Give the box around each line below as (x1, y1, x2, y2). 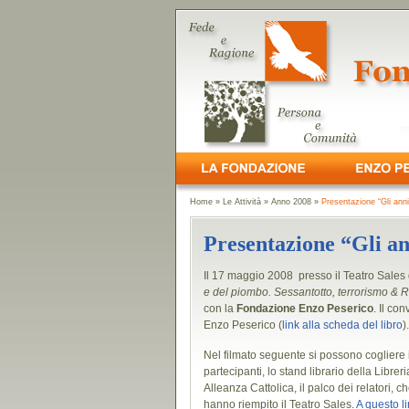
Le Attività (223, 197, 261, 206)
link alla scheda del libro (282, 319, 403, 331)
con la (204, 302, 236, 315)
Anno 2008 (271, 197, 311, 206)
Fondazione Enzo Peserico (236, 302, 373, 315)
